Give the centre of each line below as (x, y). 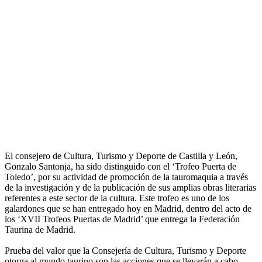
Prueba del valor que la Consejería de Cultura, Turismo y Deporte (125, 251)
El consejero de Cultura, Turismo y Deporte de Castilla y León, (121, 156)
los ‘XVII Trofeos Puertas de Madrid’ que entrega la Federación (122, 219)
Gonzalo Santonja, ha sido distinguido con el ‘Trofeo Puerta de (120, 167)
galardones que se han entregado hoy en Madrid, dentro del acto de (128, 209)
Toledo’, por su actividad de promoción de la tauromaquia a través (126, 177)
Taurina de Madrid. (40, 230)
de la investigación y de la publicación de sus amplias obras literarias (130, 188)
